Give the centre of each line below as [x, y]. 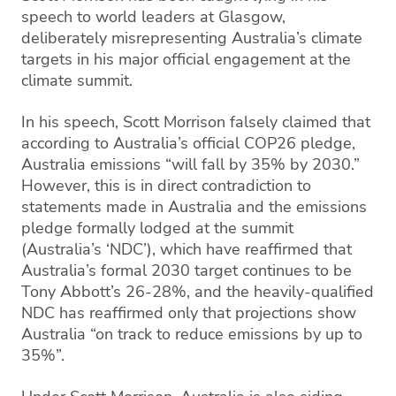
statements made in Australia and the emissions [194, 206]
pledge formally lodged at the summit [157, 228]
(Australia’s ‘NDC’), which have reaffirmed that [187, 249]
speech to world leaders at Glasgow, [153, 16]
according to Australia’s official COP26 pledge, [188, 143]
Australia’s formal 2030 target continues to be [187, 270]
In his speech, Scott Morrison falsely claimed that [196, 122]
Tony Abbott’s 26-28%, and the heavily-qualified [198, 291]
